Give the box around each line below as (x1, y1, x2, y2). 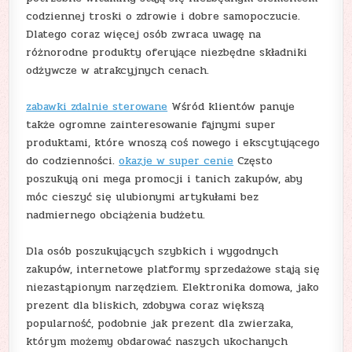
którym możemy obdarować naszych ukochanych (26, 332, 288, 350)
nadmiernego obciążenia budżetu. (26, 206, 206, 223)
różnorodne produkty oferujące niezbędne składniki (26, 43, 308, 60)
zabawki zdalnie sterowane (26, 97, 168, 115)
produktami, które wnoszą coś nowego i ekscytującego (26, 134, 321, 151)
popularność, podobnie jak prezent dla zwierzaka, (26, 314, 294, 332)
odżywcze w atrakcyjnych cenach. (26, 61, 210, 79)
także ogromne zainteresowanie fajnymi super (26, 115, 277, 133)
